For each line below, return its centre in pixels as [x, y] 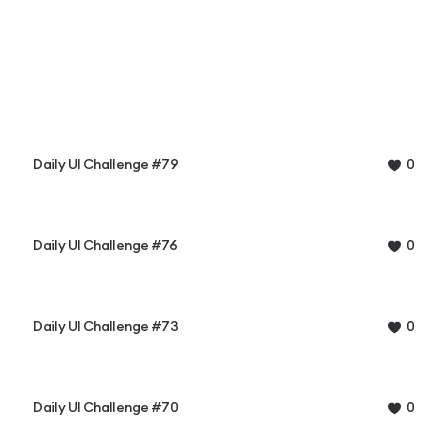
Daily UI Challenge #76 [105, 245]
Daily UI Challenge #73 [105, 326]
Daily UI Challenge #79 [105, 164]
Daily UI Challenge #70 [105, 407]
